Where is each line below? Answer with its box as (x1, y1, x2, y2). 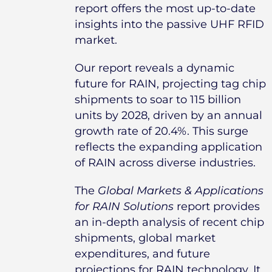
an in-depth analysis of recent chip (75, 216, 265, 229)
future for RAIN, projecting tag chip (75, 77, 267, 91)
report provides (174, 200, 260, 214)
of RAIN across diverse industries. (75, 156, 256, 170)
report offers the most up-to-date (75, 2, 256, 16)
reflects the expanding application (75, 140, 263, 154)
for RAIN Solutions (75, 200, 174, 214)
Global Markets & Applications (98, 184, 264, 198)
